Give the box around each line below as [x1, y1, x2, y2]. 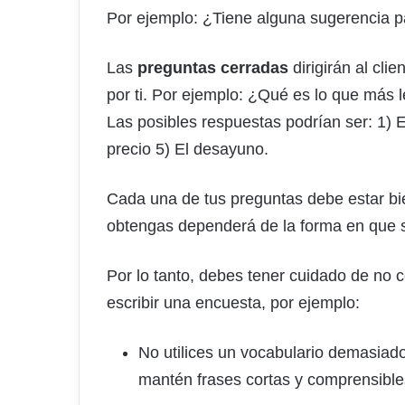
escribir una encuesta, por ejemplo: [107, 294, 360, 313]
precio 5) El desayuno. [107, 140, 268, 159]
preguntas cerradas [137, 59, 288, 78]
